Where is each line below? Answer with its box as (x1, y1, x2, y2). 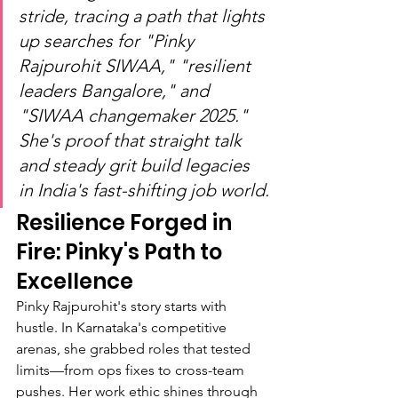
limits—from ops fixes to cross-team (16, 362, 248, 378)
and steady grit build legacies (19, 155, 254, 176)
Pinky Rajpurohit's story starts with (16, 298, 230, 314)
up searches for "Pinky (19, 30, 198, 52)
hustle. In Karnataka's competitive (16, 319, 230, 336)
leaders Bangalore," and (19, 80, 213, 101)
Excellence (16, 267, 133, 296)
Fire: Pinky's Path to (16, 237, 227, 267)
